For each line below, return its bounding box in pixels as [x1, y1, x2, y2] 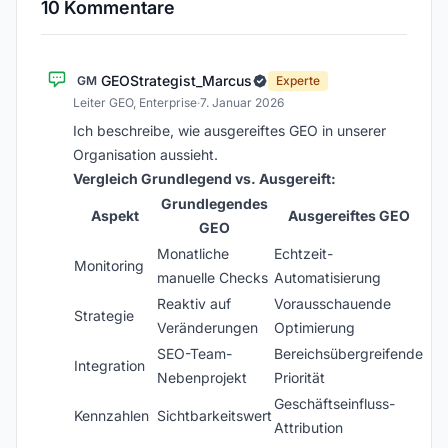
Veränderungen [157, 319, 258, 336]
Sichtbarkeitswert [157, 407, 272, 424]
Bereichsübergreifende [274, 345, 423, 362]
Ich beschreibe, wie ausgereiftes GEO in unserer [73, 122, 386, 139]
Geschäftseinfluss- [274, 395, 395, 412]
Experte [276, 73, 320, 88]
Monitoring [74, 257, 144, 274]
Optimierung [274, 319, 355, 336]
